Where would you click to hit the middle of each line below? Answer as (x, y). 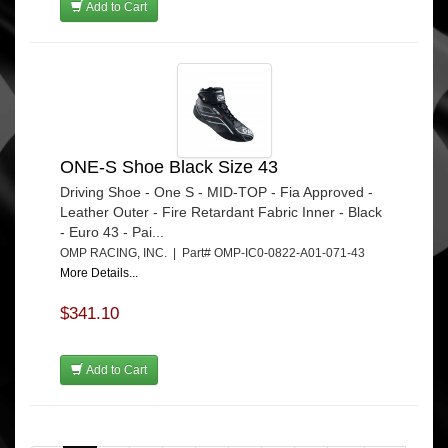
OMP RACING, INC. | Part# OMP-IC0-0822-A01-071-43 (215, 252)
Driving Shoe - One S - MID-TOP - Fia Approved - (216, 191)
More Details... (99, 272)
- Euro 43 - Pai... (112, 231)
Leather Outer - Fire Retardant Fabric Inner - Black (221, 211)
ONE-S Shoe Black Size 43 (169, 166)
